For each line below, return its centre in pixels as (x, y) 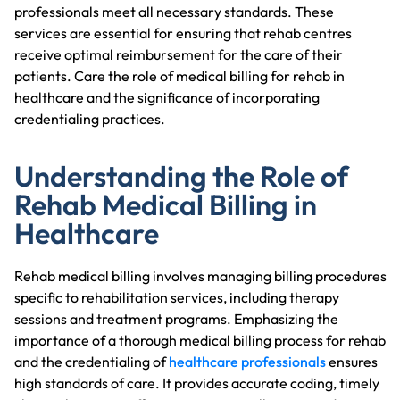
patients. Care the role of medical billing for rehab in (179, 75)
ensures (352, 361)
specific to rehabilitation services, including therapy (177, 297)
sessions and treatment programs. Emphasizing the (176, 318)
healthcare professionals (247, 361)
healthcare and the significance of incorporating (167, 97)
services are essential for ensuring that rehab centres (183, 33)
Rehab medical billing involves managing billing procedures (200, 275)
